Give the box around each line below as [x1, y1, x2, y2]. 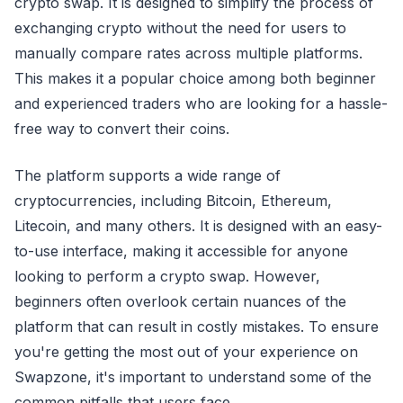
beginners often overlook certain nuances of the [14, 291, 346, 310]
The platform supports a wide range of [14, 166, 281, 184]
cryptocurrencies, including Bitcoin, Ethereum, [14, 191, 332, 210]
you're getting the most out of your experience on [14, 342, 358, 361]
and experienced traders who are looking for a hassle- [14, 94, 388, 112]
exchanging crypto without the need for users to [14, 18, 346, 37]
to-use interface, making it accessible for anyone [14, 241, 348, 260]
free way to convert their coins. [14, 119, 229, 138]
